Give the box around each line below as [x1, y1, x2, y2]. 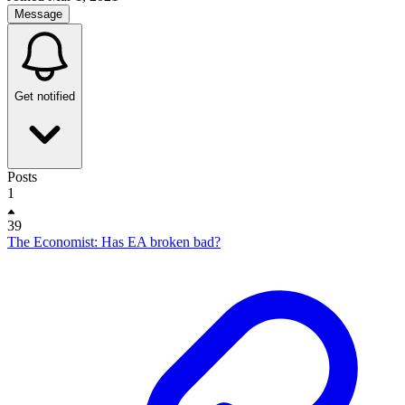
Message [14, 7, 62, 21]
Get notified [14, 89, 75, 103]
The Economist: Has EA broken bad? [7, 234, 221, 250]
